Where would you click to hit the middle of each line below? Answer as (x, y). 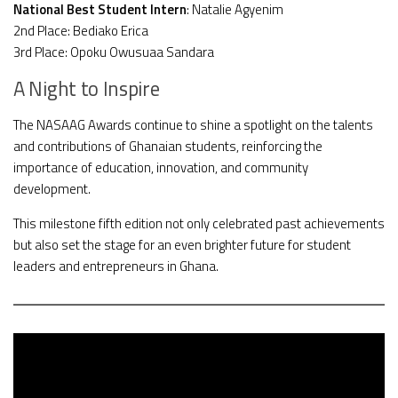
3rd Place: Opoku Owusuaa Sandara (114, 52)
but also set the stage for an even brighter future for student (182, 244)
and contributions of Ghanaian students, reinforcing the (168, 146)
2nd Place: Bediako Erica (81, 30)
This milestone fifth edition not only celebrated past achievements (199, 223)
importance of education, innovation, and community (161, 167)
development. (52, 188)
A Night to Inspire (87, 88)
